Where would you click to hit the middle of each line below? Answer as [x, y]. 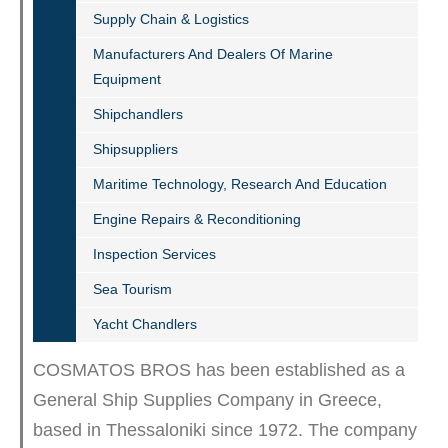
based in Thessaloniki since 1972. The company [225, 429]
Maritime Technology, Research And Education [240, 183]
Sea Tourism [132, 288]
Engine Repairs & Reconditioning [197, 218]
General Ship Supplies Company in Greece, [207, 399]
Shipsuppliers [135, 148]
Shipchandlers [138, 113]
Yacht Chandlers [145, 323]
